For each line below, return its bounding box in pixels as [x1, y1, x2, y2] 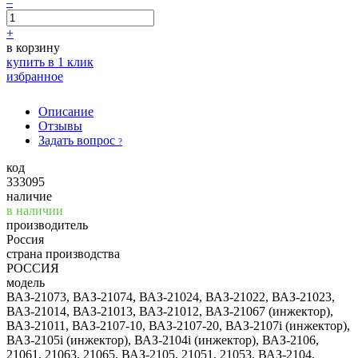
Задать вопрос [38, 133, 118, 147]
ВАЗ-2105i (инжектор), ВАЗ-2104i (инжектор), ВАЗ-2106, [6, 332, 319, 347]
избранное [6, 69, 63, 83]
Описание [38, 104, 93, 118]
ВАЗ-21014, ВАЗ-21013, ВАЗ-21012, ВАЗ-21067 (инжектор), [6, 304, 333, 318]
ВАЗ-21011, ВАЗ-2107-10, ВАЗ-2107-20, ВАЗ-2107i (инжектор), [6, 318, 350, 332]
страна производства [6, 246, 120, 261]
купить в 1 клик [6, 54, 93, 69]
